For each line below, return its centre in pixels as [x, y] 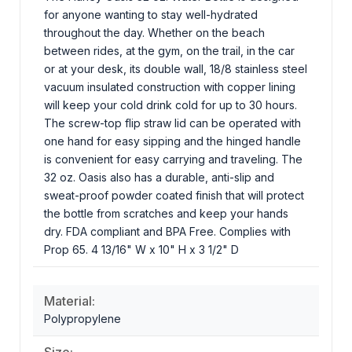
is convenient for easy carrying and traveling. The [173, 159]
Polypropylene [82, 318]
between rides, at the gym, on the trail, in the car [169, 50]
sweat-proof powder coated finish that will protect [174, 195]
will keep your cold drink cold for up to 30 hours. [170, 104]
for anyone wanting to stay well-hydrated [151, 14]
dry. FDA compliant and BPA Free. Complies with [167, 231]
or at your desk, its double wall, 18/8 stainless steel [176, 68]
